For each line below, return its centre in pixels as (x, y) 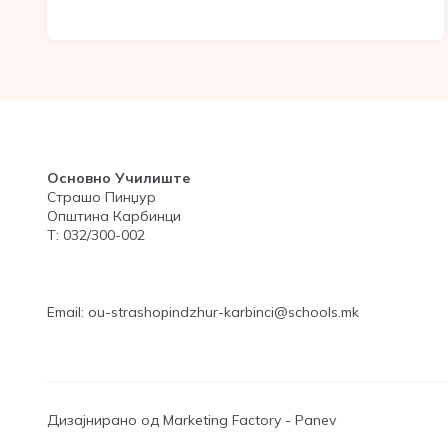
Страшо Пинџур (101, 197)
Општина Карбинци (114, 216)
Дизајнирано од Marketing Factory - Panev (191, 420)
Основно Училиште (118, 178)
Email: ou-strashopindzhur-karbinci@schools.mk (203, 312)
